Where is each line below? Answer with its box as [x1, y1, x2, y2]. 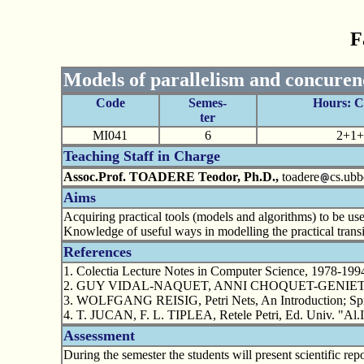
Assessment [63, 327, 135, 344]
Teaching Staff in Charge [63, 147, 220, 164]
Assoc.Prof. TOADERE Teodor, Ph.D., [63, 169, 279, 184]
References [63, 243, 132, 260]
